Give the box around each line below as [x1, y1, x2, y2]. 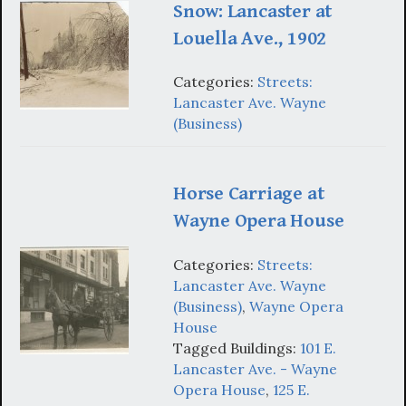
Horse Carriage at [173, 182, 324, 206]
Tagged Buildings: [173, 338, 300, 357]
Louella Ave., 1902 [173, 26, 327, 50]
